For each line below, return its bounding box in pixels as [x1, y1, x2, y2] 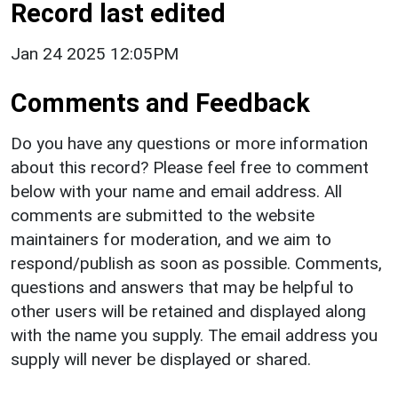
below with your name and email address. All [11, 180, 342, 202]
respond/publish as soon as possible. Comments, [11, 252, 382, 274]
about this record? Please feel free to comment [11, 156, 369, 178]
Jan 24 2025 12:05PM [11, 43, 179, 64]
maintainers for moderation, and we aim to [11, 228, 331, 250]
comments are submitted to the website [11, 204, 314, 226]
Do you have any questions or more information [11, 132, 368, 154]
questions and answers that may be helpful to [11, 276, 354, 298]
